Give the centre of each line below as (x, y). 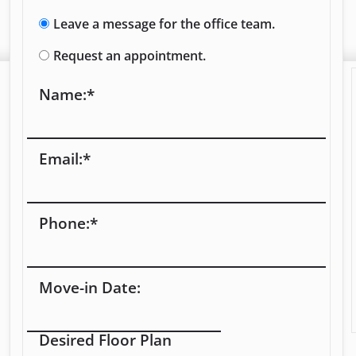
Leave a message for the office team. (164, 23)
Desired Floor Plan (105, 340)
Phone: (64, 223)
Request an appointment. (129, 55)
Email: (60, 159)
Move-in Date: (89, 287)
